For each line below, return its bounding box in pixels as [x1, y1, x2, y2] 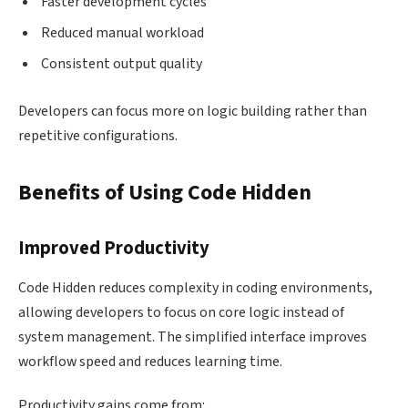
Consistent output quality [41, 54, 202, 75]
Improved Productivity [18, 234, 209, 261]
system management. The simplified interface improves [18, 327, 367, 348]
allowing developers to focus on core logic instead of [18, 302, 344, 323]
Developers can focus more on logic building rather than [18, 101, 367, 122]
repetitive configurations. [18, 126, 178, 147]
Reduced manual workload [41, 23, 204, 44]
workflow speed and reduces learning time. [18, 352, 282, 372]
